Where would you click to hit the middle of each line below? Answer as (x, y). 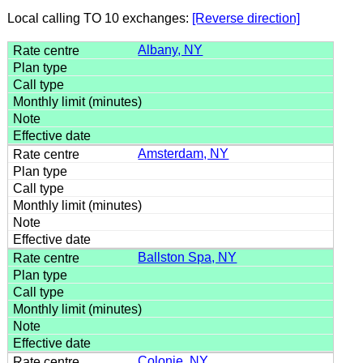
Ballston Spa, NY (188, 257)
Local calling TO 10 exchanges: (99, 18)
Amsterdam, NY (184, 153)
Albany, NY (171, 49)
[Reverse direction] (246, 18)
